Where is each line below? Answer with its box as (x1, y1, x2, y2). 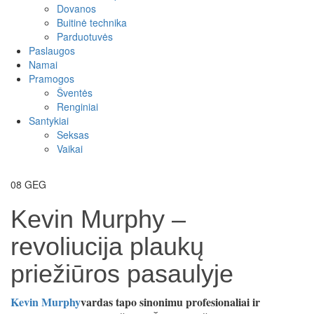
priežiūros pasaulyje (11, 259, 233, 288)
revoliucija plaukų (11, 232, 204, 261)
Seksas (57, 128, 89, 142)
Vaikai (57, 142, 83, 156)
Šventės (57, 86, 93, 100)
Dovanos (57, 1, 96, 15)
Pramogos (29, 71, 74, 86)
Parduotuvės (57, 29, 113, 43)
